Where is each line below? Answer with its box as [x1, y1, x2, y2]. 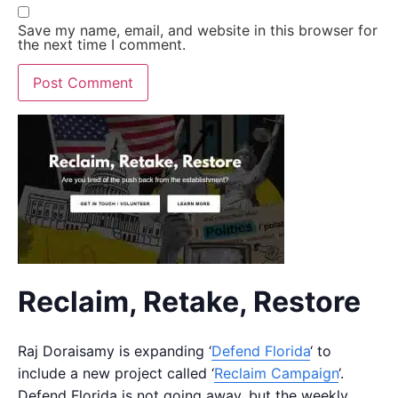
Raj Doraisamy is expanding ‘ [18, 341, 211, 360]
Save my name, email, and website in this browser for [18, 20, 378, 39]
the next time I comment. [18, 35, 186, 53]
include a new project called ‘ [18, 363, 214, 382]
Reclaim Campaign [214, 363, 338, 382]
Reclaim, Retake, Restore [18, 283, 361, 319]
